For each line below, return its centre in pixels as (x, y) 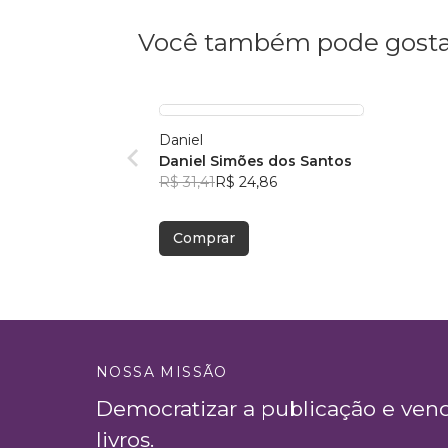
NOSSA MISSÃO (162, 371)
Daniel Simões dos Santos (255, 161)
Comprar (204, 238)
